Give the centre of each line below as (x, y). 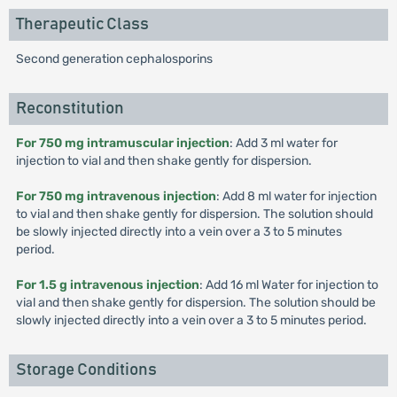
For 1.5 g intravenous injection (107, 285)
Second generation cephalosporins (114, 59)
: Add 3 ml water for (283, 144)
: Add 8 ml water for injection (296, 197)
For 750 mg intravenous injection (116, 197)
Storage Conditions (86, 370)
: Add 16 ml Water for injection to (288, 285)
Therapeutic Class (82, 25)
